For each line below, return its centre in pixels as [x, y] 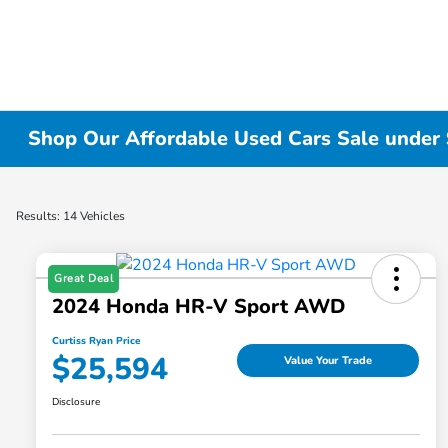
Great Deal [83, 279]
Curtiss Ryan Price [96, 341]
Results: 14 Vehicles [70, 216]
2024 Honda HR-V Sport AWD [198, 307]
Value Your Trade [328, 360]
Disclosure [76, 402]
